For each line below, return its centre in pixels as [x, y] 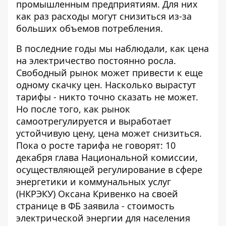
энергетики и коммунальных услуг [94, 182]
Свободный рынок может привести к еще [109, 73]
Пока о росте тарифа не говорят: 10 [96, 146]
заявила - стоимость [128, 206]
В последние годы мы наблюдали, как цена [112, 49]
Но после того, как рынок [73, 109]
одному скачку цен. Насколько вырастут [106, 85]
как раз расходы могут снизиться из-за [104, 16]
